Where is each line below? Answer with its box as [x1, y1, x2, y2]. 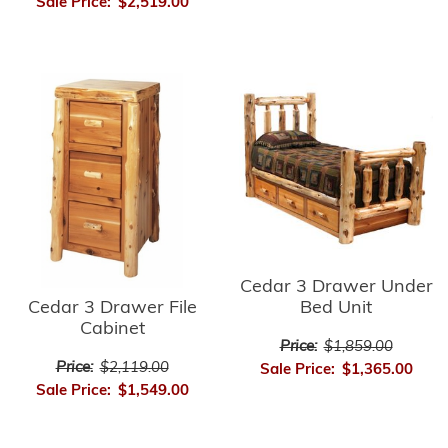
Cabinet [79, 319, 145, 339]
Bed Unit [300, 298, 372, 318]
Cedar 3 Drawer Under [239, 277, 433, 297]
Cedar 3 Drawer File [27, 298, 197, 318]
